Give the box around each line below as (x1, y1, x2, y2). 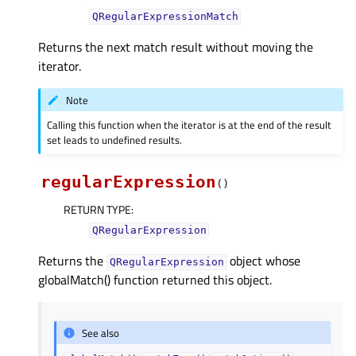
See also (82, 324, 120, 341)
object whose (226, 251, 301, 271)
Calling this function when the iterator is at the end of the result (47, 117, 332, 133)
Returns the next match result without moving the (38, 37, 313, 57)
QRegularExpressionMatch (91, 10, 238, 23)
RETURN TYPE (64, 201, 131, 219)
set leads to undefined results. (47, 132, 183, 149)
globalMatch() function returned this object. (38, 270, 272, 290)
